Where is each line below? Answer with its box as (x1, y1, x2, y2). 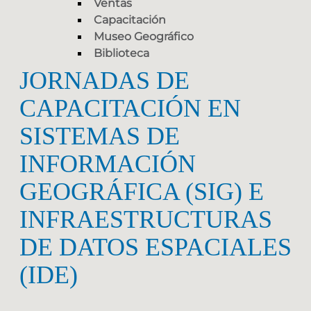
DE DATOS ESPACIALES (19, 233, 292, 262)
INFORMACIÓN (19, 150, 196, 178)
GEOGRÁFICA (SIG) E (19, 178, 264, 206)
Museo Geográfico (94, 30, 194, 44)
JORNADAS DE (19, 67, 190, 95)
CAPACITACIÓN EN (19, 94, 241, 123)
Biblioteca (94, 47, 149, 60)
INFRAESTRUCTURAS (19, 205, 272, 234)
